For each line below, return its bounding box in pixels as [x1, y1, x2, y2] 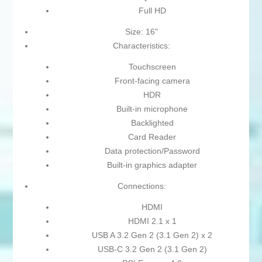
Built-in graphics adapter [107, 160, 197, 170]
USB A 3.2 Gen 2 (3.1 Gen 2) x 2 [92, 230, 212, 240]
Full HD [138, 6, 166, 16]
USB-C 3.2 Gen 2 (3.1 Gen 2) [97, 244, 207, 254]
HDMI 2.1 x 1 [127, 216, 177, 226]
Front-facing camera [114, 76, 190, 86]
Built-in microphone [116, 104, 188, 114]
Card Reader [128, 132, 176, 142]
